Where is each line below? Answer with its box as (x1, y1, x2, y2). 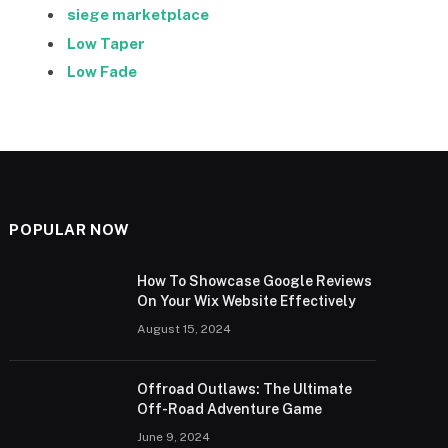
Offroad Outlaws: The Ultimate (137, 380, 353, 397)
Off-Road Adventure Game (137, 400, 323, 417)
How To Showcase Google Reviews (137, 272, 373, 289)
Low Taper (67, 34, 145, 52)
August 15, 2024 (137, 321, 232, 336)
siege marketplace (67, 6, 209, 24)
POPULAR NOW (9, 220, 130, 238)
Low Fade (67, 63, 137, 81)
